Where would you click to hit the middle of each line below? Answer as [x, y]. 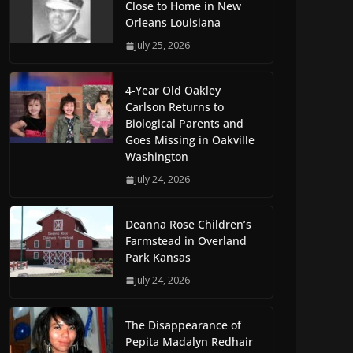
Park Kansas [158, 258]
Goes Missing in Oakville [190, 140]
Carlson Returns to [175, 107]
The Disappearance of [183, 325]
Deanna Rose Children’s [188, 225]
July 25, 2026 [162, 46]
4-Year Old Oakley [173, 91]
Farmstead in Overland [186, 241]
